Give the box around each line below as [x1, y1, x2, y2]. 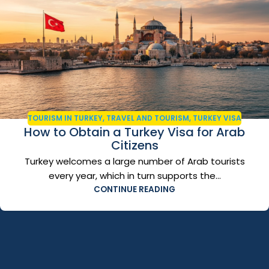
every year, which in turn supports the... [48, 169, 221, 182]
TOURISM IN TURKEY [28, 112, 103, 123]
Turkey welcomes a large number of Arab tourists [24, 154, 245, 168]
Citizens [110, 136, 159, 154]
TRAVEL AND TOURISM [106, 112, 189, 123]
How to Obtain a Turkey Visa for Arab [24, 123, 245, 141]
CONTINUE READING [94, 183, 175, 195]
